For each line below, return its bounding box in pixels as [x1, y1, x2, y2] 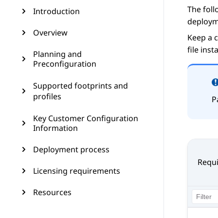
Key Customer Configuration [33, 113, 138, 124]
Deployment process [33, 144, 109, 155]
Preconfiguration [33, 58, 96, 69]
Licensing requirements [33, 165, 120, 176]
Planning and [33, 49, 82, 59]
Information [33, 123, 78, 133]
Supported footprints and [33, 80, 128, 91]
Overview [33, 27, 68, 38]
